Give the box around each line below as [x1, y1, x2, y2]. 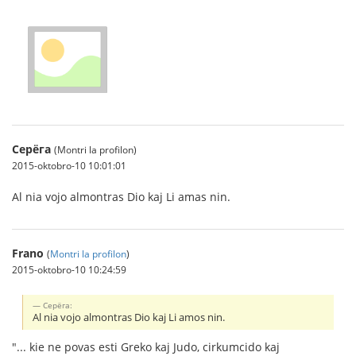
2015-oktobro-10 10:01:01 [12, 158, 126, 172]
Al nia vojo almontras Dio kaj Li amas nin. [12, 188, 230, 204]
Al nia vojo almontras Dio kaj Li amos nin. [33, 311, 226, 325]
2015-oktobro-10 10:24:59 [12, 262, 126, 276]
